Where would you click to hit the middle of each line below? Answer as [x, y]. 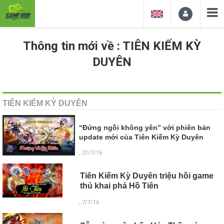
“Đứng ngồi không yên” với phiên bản [145, 128]
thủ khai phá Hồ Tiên [119, 186]
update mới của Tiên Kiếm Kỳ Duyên [141, 137]
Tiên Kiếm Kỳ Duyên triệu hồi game [146, 176]
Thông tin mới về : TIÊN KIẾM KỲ [112, 46]
